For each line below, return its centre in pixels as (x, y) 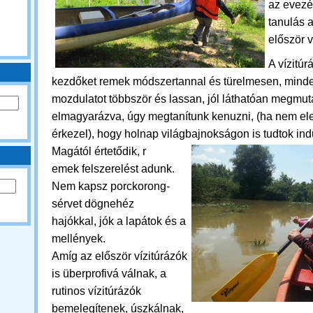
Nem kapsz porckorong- (111, 186)
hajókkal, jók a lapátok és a (119, 221)
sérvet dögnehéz (93, 204)
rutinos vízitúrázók (96, 291)
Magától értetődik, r (99, 151)
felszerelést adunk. (127, 169)
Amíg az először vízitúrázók (119, 256)
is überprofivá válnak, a (109, 274)
